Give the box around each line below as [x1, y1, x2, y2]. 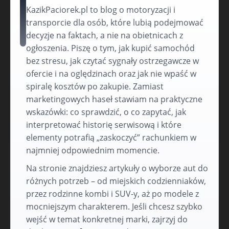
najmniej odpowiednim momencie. [26, 145, 159, 156]
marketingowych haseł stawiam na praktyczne [26, 94, 202, 105]
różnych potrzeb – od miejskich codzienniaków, [26, 175, 206, 187]
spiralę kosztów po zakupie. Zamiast [26, 81, 164, 92]
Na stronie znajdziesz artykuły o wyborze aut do [26, 163, 208, 174]
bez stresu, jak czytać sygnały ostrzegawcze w [26, 55, 199, 66]
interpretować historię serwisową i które [26, 119, 181, 130]
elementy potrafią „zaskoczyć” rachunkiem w [26, 132, 196, 143]
